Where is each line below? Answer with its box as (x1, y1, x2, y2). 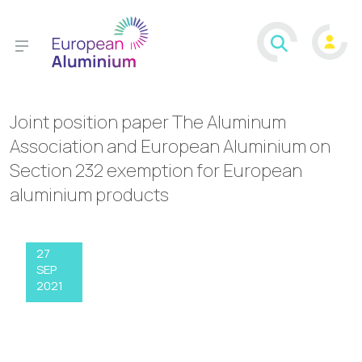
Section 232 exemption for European (10, 158, 302, 183)
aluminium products (10, 183, 169, 208)
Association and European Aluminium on (10, 134, 330, 159)
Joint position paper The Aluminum (10, 110, 286, 135)
